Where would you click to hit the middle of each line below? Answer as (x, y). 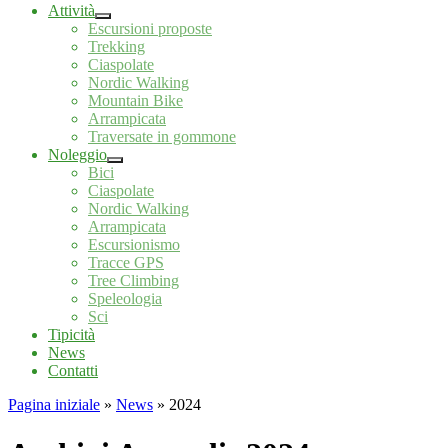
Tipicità (71, 335)
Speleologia (125, 299)
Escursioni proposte (150, 29)
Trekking (116, 47)
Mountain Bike (135, 101)
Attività (71, 11)
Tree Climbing (133, 281)
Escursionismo (134, 245)
